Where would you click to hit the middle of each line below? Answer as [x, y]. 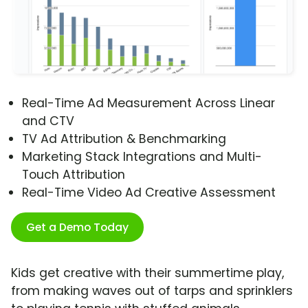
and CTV [48, 121]
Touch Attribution [74, 175]
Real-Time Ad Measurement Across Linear [148, 103]
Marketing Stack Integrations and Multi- [142, 157]
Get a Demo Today [77, 228]
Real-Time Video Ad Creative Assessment [149, 193]
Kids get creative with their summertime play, [147, 273]
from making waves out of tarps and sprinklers [152, 291]
